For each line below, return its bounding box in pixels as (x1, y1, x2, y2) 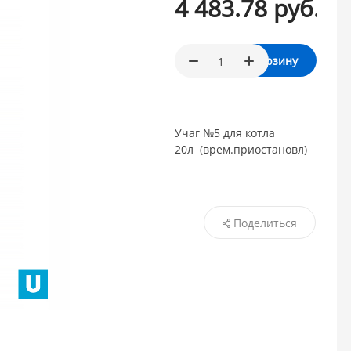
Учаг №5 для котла (175, 125, 276, 141)
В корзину (243, 53, 298, 69)
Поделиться (233, 215, 297, 231)
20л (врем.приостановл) (175, 142, 308, 157)
